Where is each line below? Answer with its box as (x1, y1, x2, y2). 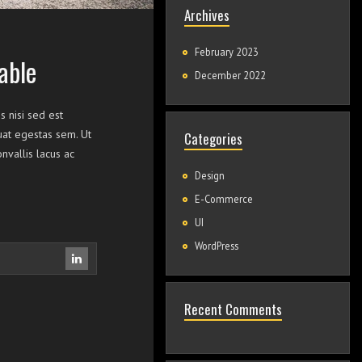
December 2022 (194, 69, 266, 82)
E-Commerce (194, 192, 253, 205)
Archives (183, 5, 229, 25)
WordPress (194, 239, 238, 252)
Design (194, 169, 225, 182)
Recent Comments (183, 299, 282, 319)
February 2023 (194, 45, 259, 58)
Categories (183, 128, 242, 149)
